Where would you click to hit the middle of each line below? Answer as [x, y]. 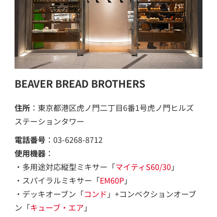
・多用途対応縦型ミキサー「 [65, 167]
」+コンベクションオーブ [152, 194]
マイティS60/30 [143, 167]
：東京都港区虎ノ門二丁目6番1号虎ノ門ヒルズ [112, 108]
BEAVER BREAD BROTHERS [80, 83]
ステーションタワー [49, 121]
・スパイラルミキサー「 [57, 180]
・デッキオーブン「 [49, 194]
